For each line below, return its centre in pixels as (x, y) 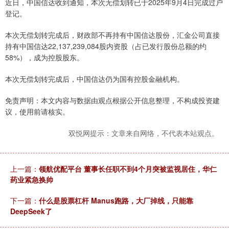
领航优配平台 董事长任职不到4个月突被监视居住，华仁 (128, 169)
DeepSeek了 (31, 211)
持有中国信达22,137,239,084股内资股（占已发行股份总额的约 (106, 46)
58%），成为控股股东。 (44, 58)
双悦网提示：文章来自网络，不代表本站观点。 (144, 133)
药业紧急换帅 (32, 180)
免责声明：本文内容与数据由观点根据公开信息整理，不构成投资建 (112, 100)
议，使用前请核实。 (37, 112)
